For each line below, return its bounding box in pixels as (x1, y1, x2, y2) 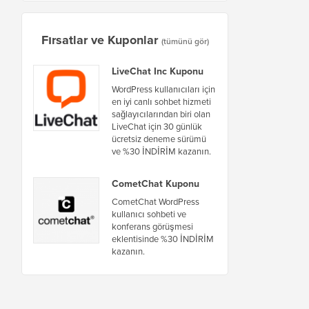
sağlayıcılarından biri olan (112, 107, 210, 121)
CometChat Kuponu (112, 176, 199, 191)
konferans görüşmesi (112, 219, 193, 233)
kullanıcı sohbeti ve (112, 207, 186, 221)
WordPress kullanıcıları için (112, 82, 215, 96)
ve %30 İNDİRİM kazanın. (112, 144, 211, 158)
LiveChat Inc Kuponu (112, 63, 203, 79)
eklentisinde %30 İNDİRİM (112, 232, 214, 246)
